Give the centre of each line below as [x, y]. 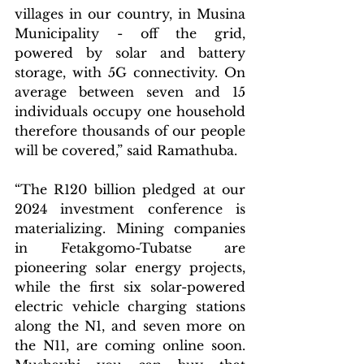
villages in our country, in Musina [130, 13]
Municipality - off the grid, [130, 33]
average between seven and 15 [130, 91]
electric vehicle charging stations [130, 306]
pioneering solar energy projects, [130, 267]
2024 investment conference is [130, 208]
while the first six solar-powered [130, 286]
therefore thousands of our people [130, 130]
